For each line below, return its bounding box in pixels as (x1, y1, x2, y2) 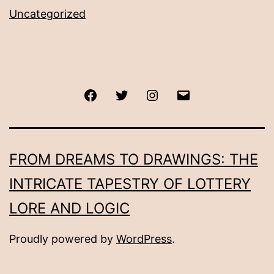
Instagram (159, 87, 206, 100)
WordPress (116, 232, 172, 246)
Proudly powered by (9, 232, 116, 246)
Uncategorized (9, 7, 86, 21)
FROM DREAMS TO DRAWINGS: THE (9, 150, 258, 169)
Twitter (128, 87, 161, 100)
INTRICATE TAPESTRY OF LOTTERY (9, 175, 251, 193)
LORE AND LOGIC (9, 199, 130, 218)
